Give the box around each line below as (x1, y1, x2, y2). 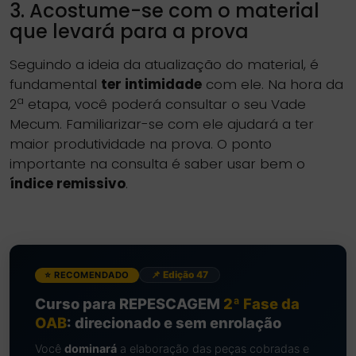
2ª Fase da (223, 295, 300, 312)
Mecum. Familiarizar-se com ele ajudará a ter (10, 114, 314, 133)
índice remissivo (10, 174, 126, 193)
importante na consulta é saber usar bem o (10, 154, 305, 173)
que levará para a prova (10, 18, 249, 44)
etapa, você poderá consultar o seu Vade (24, 95, 306, 114)
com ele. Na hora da (202, 75, 343, 94)
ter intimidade (101, 75, 202, 94)
